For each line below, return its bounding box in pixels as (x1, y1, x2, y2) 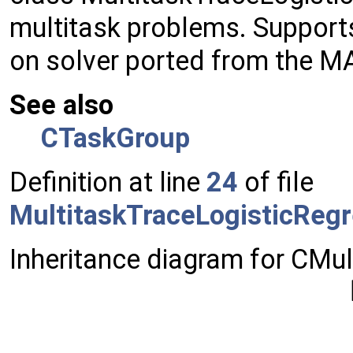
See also (9, 89, 113, 121)
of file (238, 166, 314, 199)
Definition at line (9, 166, 206, 199)
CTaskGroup (41, 122, 190, 154)
